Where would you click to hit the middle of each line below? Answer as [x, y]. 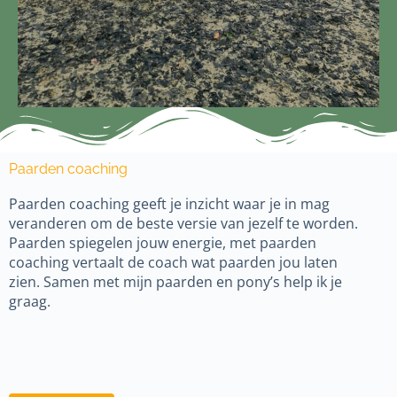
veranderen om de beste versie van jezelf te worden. [183, 224]
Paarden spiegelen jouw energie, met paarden [163, 243]
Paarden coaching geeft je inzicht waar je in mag [169, 204]
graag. [30, 302]
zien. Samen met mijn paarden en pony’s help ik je [175, 282]
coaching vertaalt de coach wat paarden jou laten [173, 263]
